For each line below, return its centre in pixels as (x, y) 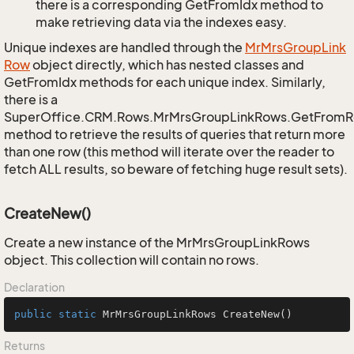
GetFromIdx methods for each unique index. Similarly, (165, 82)
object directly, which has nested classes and (167, 65)
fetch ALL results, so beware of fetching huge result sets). (176, 169)
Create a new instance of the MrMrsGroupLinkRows (157, 243)
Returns (24, 346)
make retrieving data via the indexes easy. (161, 22)
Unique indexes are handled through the (124, 47)
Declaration (34, 287)
